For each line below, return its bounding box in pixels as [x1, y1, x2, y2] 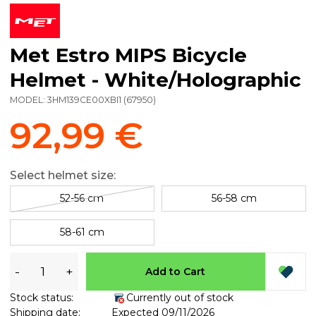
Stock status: [10, 291, 73, 305]
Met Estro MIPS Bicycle [10, 43, 247, 68]
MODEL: [10, 95, 47, 106]
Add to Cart [145, 265, 206, 278]
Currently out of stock [126, 291, 233, 305]
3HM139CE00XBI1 [47, 95, 121, 106]
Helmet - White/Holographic [10, 68, 301, 92]
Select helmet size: [10, 168, 116, 182]
